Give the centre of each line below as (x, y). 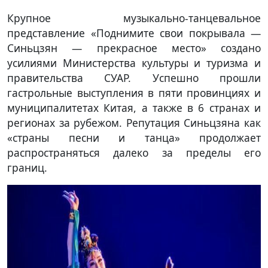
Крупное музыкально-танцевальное (134, 18)
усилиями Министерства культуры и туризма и (134, 63)
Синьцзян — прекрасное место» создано (134, 48)
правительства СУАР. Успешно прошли (134, 77)
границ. (27, 167)
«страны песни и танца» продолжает (134, 137)
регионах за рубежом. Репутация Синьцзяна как (134, 122)
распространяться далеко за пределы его (134, 152)
